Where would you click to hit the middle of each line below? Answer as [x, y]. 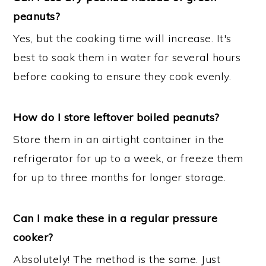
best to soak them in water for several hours [127, 57]
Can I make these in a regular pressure [115, 218]
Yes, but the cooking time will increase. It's [122, 38]
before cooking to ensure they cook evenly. [122, 76]
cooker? [33, 237]
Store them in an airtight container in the [119, 139]
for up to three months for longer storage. [120, 177]
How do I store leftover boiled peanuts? [116, 117]
